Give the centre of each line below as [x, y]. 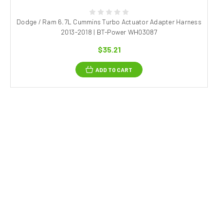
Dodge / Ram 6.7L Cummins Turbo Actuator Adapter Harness [109, 22]
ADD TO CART [114, 70]
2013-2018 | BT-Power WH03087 [109, 32]
